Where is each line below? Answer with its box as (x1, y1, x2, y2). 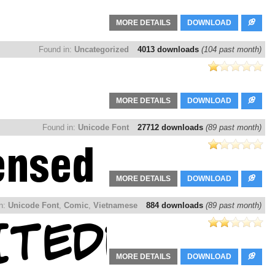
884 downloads (146, 201, 206, 211)
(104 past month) (201, 45, 261, 55)
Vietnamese (93, 201, 137, 211)
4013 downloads (137, 45, 201, 55)
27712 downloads (137, 123, 206, 133)
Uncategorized (74, 45, 129, 55)
